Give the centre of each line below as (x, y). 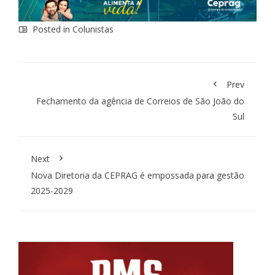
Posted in (51, 29)
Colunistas (93, 29)
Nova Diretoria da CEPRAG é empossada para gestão (137, 175)
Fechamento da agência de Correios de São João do (140, 101)
